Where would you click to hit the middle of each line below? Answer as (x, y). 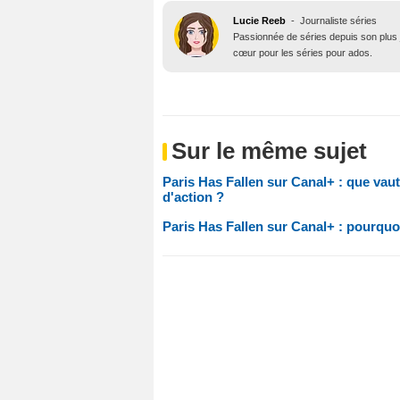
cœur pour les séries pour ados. (303, 53)
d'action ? (193, 197)
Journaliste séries (338, 21)
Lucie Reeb (259, 21)
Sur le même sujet (269, 151)
